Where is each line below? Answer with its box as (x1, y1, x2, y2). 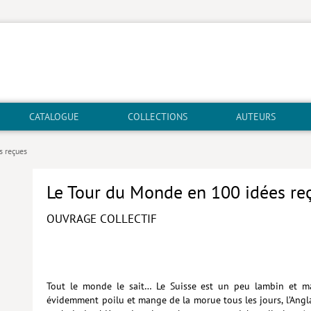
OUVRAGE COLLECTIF (47, 210, 158, 227)
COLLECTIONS (128, 110, 187, 124)
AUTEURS (236, 110, 276, 124)
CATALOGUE (29, 110, 79, 124)
